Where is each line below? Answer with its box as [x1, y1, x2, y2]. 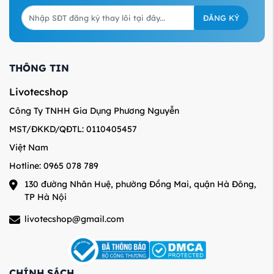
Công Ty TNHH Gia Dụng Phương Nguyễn [9, 105, 179, 116]
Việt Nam [9, 141, 48, 153]
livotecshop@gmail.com [24, 213, 124, 224]
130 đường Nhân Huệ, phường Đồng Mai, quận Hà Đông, [24, 178, 256, 190]
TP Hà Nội [24, 191, 67, 202]
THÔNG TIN [9, 61, 69, 74]
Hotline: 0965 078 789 [9, 160, 98, 171]
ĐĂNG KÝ [203, 12, 239, 23]
